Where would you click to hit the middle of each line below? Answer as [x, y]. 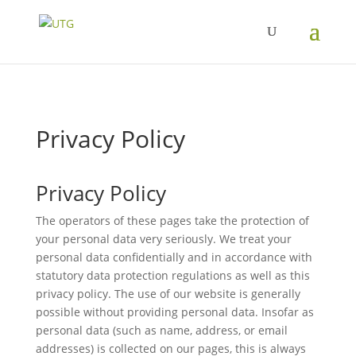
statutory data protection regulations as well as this [172, 275]
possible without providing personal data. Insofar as [174, 312]
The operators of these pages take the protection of [172, 221]
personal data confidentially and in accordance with [174, 257]
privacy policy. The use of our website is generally [168, 294]
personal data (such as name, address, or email [161, 330]
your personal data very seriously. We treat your [163, 239]
